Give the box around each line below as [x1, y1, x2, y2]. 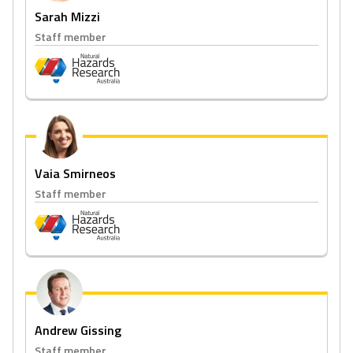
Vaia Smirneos [35, 164, 116, 183]
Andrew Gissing [35, 321, 121, 340]
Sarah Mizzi [35, 7, 100, 26]
